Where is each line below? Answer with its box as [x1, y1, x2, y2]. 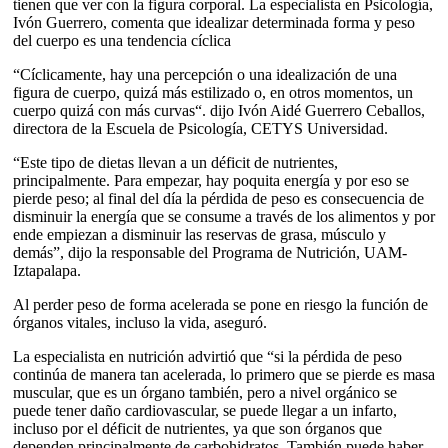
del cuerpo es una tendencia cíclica [12, 32, 231, 49]
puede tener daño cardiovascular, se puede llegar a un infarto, [12, 402, 397, 419]
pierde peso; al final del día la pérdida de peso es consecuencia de [12, 190, 424, 207]
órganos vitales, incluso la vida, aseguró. [12, 314, 267, 331]
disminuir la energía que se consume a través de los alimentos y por [12, 208, 435, 225]
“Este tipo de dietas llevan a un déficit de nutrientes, [12, 154, 338, 171]
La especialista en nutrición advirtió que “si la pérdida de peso [12, 348, 402, 365]
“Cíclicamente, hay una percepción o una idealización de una [12, 66, 397, 83]
